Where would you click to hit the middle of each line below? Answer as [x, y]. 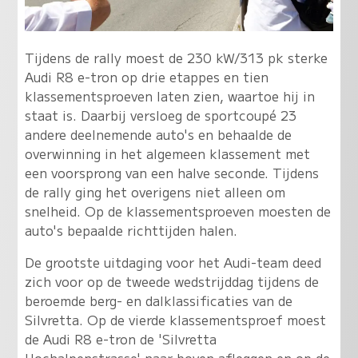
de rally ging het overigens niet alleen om [155, 191]
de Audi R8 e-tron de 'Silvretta [120, 338]
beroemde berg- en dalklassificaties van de [158, 300]
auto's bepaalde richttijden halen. [131, 230]
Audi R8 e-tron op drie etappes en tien [146, 76]
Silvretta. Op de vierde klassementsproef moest [175, 319]
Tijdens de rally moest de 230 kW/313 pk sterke [176, 57]
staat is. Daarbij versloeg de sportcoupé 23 [160, 115]
